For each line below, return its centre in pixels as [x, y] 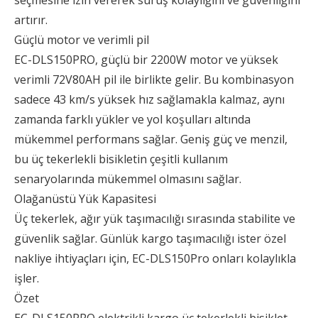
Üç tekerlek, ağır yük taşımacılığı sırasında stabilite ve [155, 219]
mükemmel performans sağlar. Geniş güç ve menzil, [151, 139]
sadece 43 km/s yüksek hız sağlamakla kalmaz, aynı [149, 99]
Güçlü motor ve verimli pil [82, 40]
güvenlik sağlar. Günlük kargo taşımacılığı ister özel [150, 238]
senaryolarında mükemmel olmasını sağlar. [128, 179]
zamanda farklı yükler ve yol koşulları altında [132, 119]
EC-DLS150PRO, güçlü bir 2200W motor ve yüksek [146, 60]
